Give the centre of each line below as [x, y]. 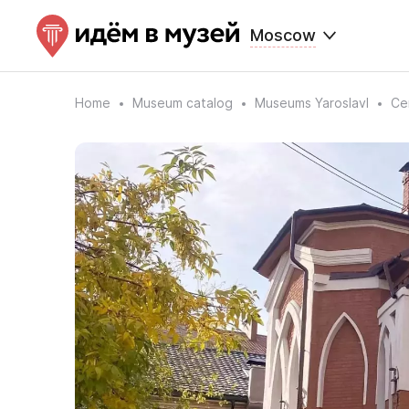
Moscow [283, 35]
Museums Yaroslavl [312, 103]
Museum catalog [183, 103]
